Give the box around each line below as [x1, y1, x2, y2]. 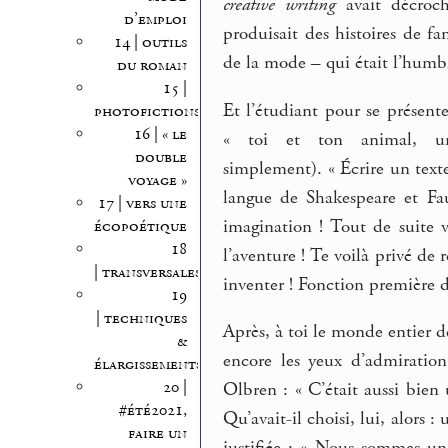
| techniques [95, 307, 187, 329]
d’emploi [123, 8, 187, 30]
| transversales [93, 261, 201, 283]
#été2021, [118, 399, 187, 421]
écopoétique [93, 215, 187, 237]
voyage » [127, 169, 187, 191]
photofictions [93, 100, 200, 122]
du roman [116, 54, 187, 76]
